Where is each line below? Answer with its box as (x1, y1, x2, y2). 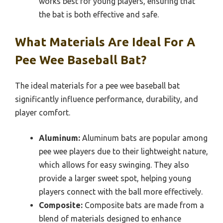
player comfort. (15, 108, 70, 117)
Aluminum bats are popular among (80, 133, 208, 143)
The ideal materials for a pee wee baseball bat (15, 81, 180, 91)
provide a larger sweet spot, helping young (39, 174, 191, 183)
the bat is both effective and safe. (39, 10, 159, 19)
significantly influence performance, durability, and (15, 95, 198, 104)
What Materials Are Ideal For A (15, 35, 195, 49)
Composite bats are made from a (83, 201, 204, 210)
